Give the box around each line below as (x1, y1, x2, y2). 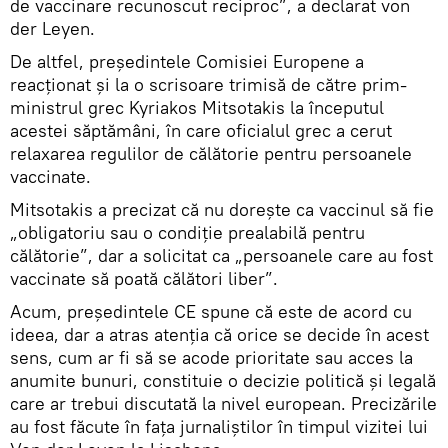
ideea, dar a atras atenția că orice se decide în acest (10, 323, 429, 347)
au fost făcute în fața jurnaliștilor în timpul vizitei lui (10, 415, 428, 439)
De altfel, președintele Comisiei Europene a (10, 50, 364, 74)
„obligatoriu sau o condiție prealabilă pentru (10, 221, 365, 245)
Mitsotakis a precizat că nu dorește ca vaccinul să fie (10, 198, 434, 222)
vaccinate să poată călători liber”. (10, 267, 278, 291)
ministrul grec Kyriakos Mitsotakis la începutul (10, 96, 384, 120)
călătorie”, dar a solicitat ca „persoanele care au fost (10, 244, 433, 268)
